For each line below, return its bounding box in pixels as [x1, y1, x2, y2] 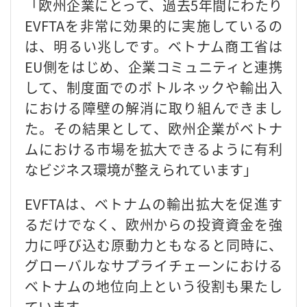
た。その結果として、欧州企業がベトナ [25, 118, 282, 138]
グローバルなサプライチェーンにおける [25, 255, 282, 275]
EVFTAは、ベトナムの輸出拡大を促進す [25, 193, 282, 214]
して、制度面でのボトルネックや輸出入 [25, 77, 282, 97]
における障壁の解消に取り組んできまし [25, 97, 282, 118]
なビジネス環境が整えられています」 [25, 159, 257, 180]
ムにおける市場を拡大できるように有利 [25, 138, 282, 159]
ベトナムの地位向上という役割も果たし [25, 275, 282, 296]
